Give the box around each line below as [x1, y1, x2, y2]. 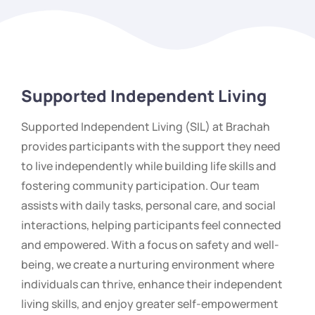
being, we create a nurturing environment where [21, 257, 274, 273]
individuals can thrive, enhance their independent [21, 276, 283, 292]
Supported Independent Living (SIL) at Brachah [21, 119, 270, 135]
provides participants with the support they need [21, 139, 281, 155]
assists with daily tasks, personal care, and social [21, 198, 276, 214]
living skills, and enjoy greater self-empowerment [21, 296, 278, 312]
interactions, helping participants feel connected [21, 217, 281, 233]
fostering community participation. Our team [21, 178, 259, 194]
